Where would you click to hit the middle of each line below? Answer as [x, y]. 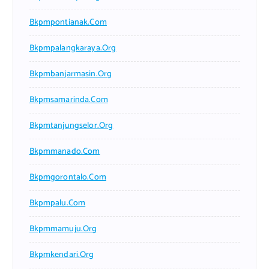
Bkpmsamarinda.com [68, 100]
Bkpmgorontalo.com [68, 178]
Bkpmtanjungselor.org [71, 126]
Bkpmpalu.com [57, 204]
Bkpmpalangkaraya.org [73, 49]
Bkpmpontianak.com [68, 23]
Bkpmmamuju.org [63, 229]
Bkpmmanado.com [65, 152]
